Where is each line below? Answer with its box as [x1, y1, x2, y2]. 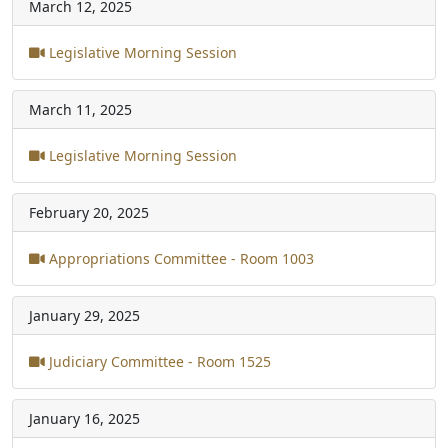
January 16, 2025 [29, 408, 140, 428]
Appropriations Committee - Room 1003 [45, 248, 314, 268]
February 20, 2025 [29, 202, 149, 222]
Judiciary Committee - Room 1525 [45, 351, 271, 371]
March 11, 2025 [29, 99, 132, 119]
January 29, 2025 [29, 305, 140, 325]
